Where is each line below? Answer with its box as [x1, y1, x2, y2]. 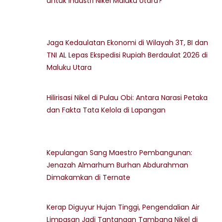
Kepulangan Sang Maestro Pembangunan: [47, 147, 193, 158]
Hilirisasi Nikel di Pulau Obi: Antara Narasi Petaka [47, 92, 208, 103]
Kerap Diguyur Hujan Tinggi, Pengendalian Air [47, 202, 200, 213]
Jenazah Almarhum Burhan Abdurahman [47, 160, 189, 170]
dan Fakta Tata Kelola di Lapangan [47, 105, 166, 115]
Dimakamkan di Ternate [47, 172, 131, 182]
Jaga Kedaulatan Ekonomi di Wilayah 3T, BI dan [47, 38, 209, 48]
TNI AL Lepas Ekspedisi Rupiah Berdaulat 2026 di [47, 50, 208, 60]
